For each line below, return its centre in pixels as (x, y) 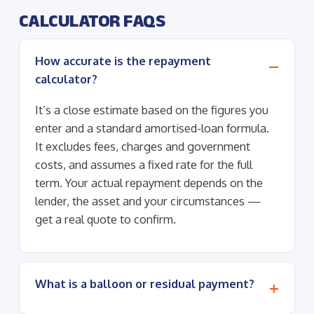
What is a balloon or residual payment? (144, 283)
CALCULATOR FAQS (92, 20)
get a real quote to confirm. (105, 219)
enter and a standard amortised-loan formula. (152, 128)
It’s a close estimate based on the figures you (151, 109)
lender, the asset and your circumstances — (148, 200)
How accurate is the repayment (123, 60)
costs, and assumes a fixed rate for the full (143, 164)
